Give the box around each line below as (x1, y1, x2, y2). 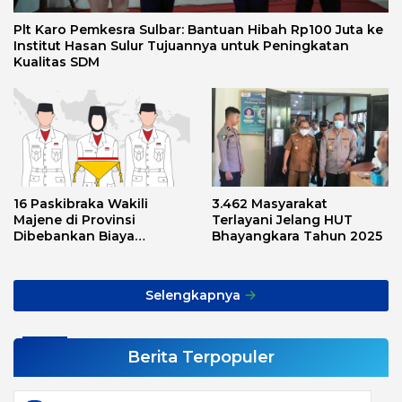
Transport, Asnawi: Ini (13, 244, 157, 261)
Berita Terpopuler (127, 347, 275, 368)
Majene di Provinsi (13, 212, 135, 229)
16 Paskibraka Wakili (13, 196, 148, 213)
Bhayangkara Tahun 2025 (212, 228, 382, 245)
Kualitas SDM (13, 54, 100, 70)
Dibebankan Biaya (13, 228, 135, 245)
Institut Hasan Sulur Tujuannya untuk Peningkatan (13, 38, 349, 54)
